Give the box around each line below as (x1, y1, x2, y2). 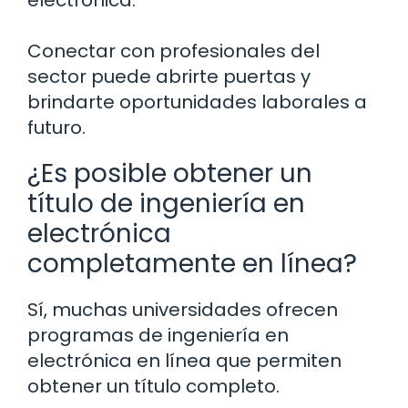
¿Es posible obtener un (27, 156, 312, 192)
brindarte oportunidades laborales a (27, 89, 367, 116)
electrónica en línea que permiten (27, 348, 342, 374)
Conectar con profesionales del (27, 38, 320, 65)
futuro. (27, 115, 86, 141)
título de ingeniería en (27, 186, 305, 222)
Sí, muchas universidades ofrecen (27, 297, 338, 323)
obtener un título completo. (27, 373, 280, 400)
